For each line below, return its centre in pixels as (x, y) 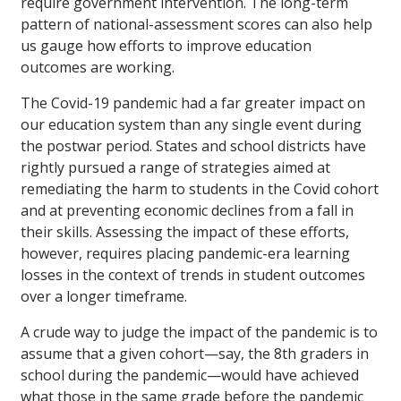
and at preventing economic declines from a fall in (187, 210)
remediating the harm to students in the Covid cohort (200, 188)
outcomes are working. (98, 67)
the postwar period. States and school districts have (193, 145)
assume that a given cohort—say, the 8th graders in (195, 353)
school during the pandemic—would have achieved (190, 375)
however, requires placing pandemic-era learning (185, 253)
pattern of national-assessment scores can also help (196, 24)
